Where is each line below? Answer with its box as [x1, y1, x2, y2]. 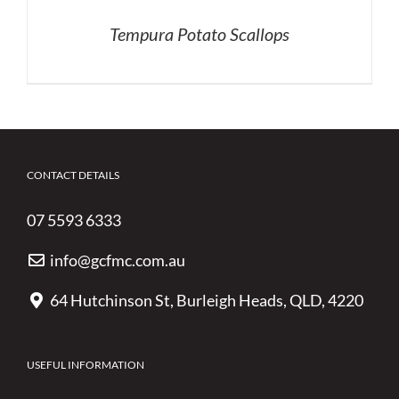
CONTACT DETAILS [27, 168, 119, 183]
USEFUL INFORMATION [27, 358, 144, 372]
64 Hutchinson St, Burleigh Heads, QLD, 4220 [49, 290, 363, 311]
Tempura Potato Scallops [110, 23, 289, 45]
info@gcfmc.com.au [49, 250, 185, 271]
